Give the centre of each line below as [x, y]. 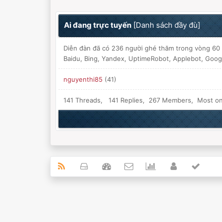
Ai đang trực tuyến [97, 25]
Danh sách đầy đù [166, 25]
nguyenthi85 [83, 79]
